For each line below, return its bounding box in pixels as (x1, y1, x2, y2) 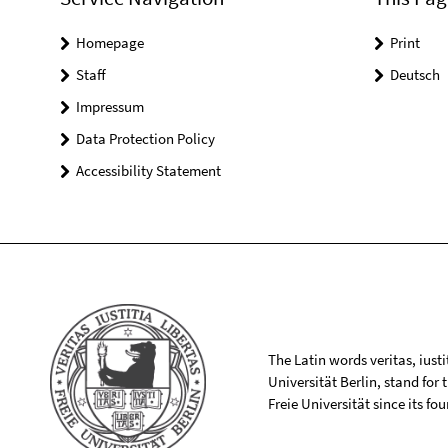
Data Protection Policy (76, 128, 215, 148)
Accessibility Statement (76, 160, 221, 180)
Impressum (76, 96, 144, 116)
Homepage (76, 32, 144, 52)
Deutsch (389, 64, 440, 84)
